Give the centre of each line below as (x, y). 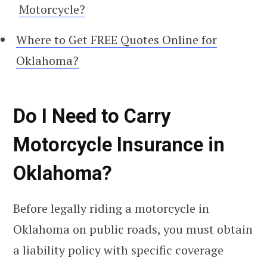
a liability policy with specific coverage (118, 250)
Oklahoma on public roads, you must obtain (133, 229)
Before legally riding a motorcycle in (111, 208)
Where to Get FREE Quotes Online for (117, 39)
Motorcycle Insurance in (119, 145)
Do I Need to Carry (92, 117)
